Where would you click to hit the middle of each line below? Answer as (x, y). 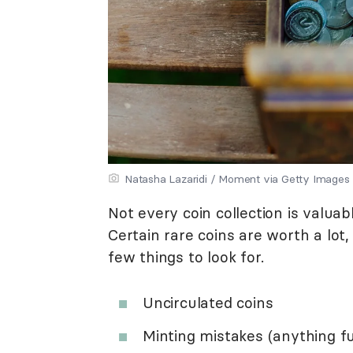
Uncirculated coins (208, 303)
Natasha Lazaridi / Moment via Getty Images (237, 179)
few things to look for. (186, 257)
